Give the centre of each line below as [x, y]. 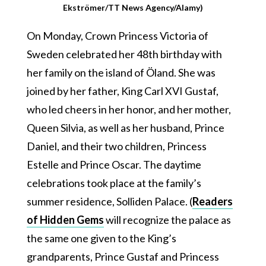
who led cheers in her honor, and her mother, [129, 110]
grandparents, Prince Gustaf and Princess [123, 257]
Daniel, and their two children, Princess [116, 146]
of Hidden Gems [65, 220]
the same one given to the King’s [101, 238]
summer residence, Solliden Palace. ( [109, 202]
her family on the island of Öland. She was [121, 73]
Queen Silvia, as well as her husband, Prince [125, 128]
